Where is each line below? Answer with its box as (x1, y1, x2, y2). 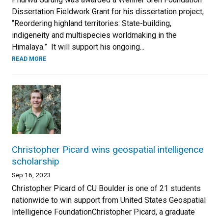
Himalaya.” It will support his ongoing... (12, 42, 144, 52)
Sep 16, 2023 (12, 171, 51, 179)
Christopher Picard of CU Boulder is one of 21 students (12, 184, 201, 193)
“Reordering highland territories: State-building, (12, 19, 171, 28)
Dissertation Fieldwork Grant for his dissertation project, (12, 7, 204, 16)
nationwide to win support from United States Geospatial (12, 195, 206, 205)
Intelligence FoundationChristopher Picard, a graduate (12, 207, 195, 217)
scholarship (12, 156, 59, 167)
